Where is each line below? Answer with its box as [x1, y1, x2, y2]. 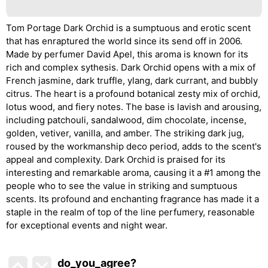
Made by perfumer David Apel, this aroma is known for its [6, 48, 248, 60]
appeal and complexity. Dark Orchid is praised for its [6, 153, 226, 165]
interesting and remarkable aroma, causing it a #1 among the [6, 166, 261, 178]
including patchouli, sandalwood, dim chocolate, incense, [6, 114, 246, 126]
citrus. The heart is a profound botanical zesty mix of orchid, [6, 87, 260, 99]
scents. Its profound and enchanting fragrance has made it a [6, 193, 259, 205]
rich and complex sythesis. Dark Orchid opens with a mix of [6, 61, 255, 73]
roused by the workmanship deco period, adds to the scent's [6, 140, 261, 152]
